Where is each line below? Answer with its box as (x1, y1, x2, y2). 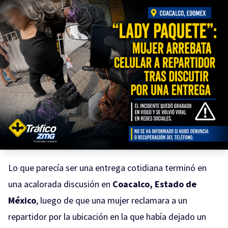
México (8, 194, 36, 206)
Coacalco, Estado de (112, 178, 196, 190)
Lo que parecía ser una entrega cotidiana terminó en (8, 161, 207, 174)
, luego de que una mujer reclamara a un (36, 194, 187, 206)
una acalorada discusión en (8, 178, 112, 190)
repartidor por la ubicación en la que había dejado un (8, 210, 206, 222)
